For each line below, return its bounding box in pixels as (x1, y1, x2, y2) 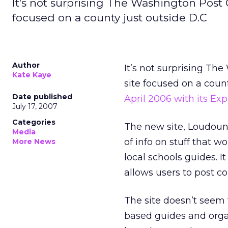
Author (12, 61, 40, 70)
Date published (12, 92, 72, 101)
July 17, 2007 (12, 102, 58, 111)
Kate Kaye (12, 70, 51, 79)
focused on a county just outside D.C (12, 11, 207, 24)
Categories (12, 118, 55, 127)
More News (12, 137, 55, 146)
